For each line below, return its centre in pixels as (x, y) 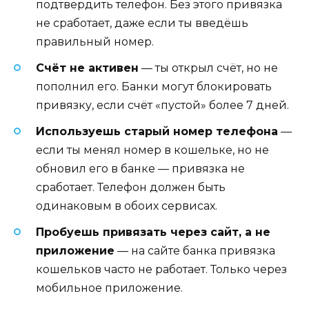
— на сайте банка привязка (195, 251)
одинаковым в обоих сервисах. (127, 206)
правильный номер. (95, 41)
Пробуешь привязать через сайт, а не (153, 232)
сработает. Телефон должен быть (131, 187)
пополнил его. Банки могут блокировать (154, 86)
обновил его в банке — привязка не (140, 168)
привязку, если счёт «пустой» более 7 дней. (162, 105)
